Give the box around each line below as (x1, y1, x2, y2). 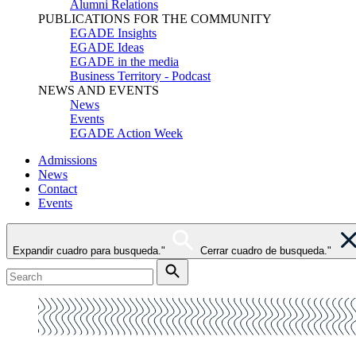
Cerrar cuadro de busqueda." (200, 245, 331, 257)
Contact (38, 182, 77, 195)
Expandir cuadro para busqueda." (13, 245, 165, 257)
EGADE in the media (70, 55, 179, 68)
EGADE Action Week (70, 126, 183, 140)
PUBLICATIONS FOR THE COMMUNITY (38, 12, 272, 25)
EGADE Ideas (70, 41, 144, 54)
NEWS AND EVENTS (38, 83, 159, 97)
